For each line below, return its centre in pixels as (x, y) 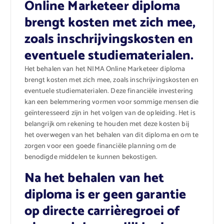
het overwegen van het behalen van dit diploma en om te (111, 135)
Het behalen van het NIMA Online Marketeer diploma (105, 69)
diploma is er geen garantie (105, 194)
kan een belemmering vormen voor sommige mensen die (111, 102)
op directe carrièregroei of (102, 211)
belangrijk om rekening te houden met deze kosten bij (106, 124)
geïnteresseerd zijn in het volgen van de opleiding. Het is (110, 113)
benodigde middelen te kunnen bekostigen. (91, 157)
